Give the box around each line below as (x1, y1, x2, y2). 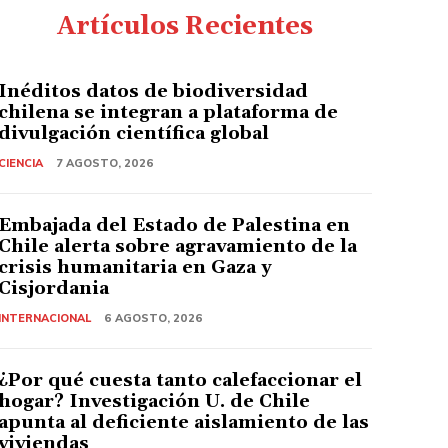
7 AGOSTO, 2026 (56, 155, 155, 170)
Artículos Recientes (57, 10, 314, 43)
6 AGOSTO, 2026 (104, 310, 204, 325)
